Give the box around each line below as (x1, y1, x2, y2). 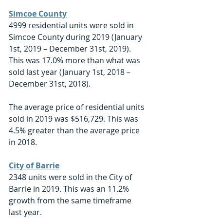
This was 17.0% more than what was (9, 54, 142, 66)
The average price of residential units (9, 101, 146, 112)
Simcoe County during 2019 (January (9, 31, 144, 42)
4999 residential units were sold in (9, 19, 136, 31)
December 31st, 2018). (9, 78, 92, 89)
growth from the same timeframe (9, 195, 133, 206)
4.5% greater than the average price (9, 125, 142, 136)
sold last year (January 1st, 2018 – (9, 66, 132, 77)
